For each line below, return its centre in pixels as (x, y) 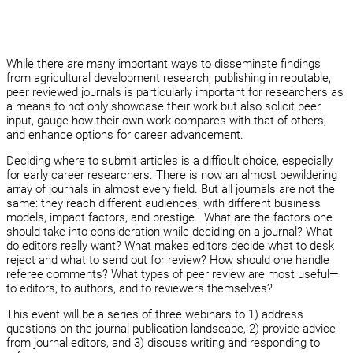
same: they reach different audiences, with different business (163, 204)
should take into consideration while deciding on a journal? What (169, 232)
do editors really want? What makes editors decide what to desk (170, 246)
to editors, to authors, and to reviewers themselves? (139, 289)
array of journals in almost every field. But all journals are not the (171, 190)
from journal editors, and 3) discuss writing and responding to (163, 343)
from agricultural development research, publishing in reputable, (169, 78)
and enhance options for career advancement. (125, 134)
